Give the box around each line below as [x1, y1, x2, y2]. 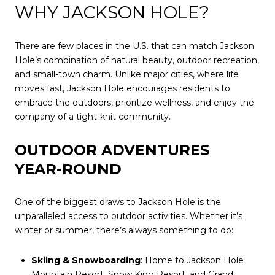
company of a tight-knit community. [15, 111, 171, 123]
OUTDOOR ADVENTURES [15, 141, 209, 159]
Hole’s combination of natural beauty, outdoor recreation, [15, 55, 259, 66]
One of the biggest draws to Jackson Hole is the [15, 196, 221, 207]
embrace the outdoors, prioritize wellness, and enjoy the [15, 97, 254, 109]
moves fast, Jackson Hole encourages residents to [15, 83, 230, 95]
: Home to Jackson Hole [140, 255, 244, 266]
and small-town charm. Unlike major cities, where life [15, 69, 239, 80]
